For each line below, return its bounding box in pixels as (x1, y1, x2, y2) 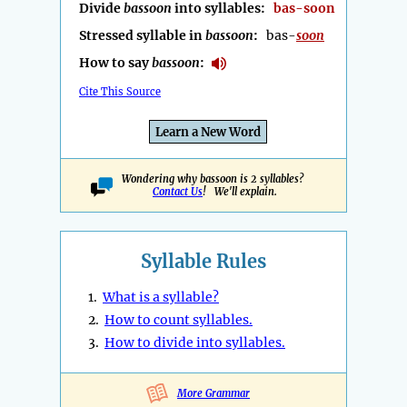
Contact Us (153, 185, 203, 199)
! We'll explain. (203, 185, 277, 199)
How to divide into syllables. (104, 334, 285, 352)
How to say (79, 55, 152, 72)
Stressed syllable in (79, 27, 205, 45)
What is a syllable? (103, 289, 219, 306)
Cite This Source (79, 85, 161, 99)
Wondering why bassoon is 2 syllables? (121, 173, 309, 186)
